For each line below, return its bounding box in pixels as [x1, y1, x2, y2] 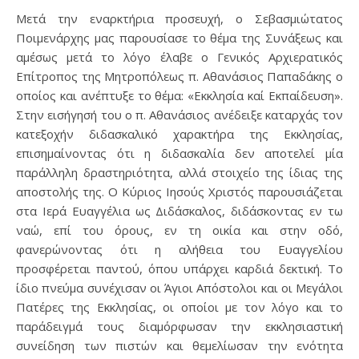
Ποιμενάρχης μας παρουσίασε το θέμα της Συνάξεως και [16, 30, 343, 46]
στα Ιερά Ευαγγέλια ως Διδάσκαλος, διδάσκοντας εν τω [16, 203, 343, 219]
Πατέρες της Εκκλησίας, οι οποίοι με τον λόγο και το [16, 299, 343, 315]
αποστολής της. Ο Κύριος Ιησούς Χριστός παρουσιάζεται [16, 184, 343, 200]
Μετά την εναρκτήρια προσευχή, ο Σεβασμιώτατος [16, 10, 343, 26]
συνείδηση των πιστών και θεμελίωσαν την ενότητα [16, 337, 343, 353]
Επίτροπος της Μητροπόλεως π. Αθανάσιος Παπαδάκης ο [16, 68, 343, 84]
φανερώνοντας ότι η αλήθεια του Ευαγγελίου [16, 241, 343, 257]
